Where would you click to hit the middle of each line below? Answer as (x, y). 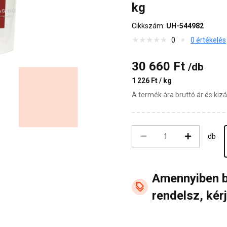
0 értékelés (208, 40)
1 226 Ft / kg (152, 80)
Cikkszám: (149, 26)
